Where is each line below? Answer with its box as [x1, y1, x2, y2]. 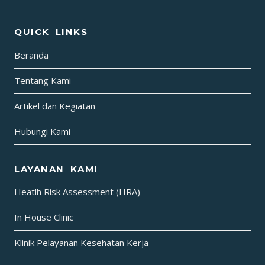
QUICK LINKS [14, 26, 88, 37]
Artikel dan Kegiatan [14, 100, 95, 112]
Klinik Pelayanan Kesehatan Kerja [14, 237, 148, 249]
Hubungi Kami [14, 125, 70, 137]
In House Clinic [14, 211, 73, 224]
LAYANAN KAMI [14, 163, 98, 174]
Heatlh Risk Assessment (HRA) [14, 186, 140, 198]
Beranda [14, 49, 49, 61]
